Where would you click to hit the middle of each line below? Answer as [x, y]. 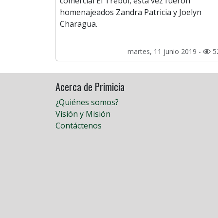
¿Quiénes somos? [87, 102]
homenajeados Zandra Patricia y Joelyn [131, 12]
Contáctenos [79, 126]
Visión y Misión [83, 114]
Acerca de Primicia [90, 87]
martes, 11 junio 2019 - [165, 52]
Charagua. [79, 24]
